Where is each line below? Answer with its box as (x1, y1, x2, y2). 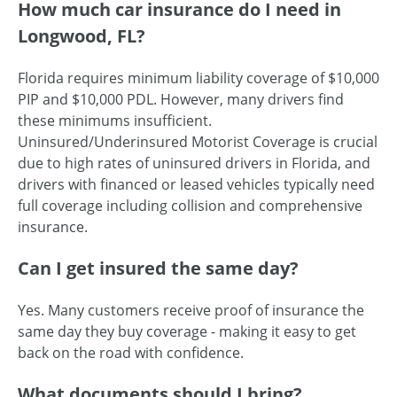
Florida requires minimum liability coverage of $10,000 (18, 68, 379, 89)
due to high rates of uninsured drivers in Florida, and (18, 153, 370, 174)
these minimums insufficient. (18, 111, 212, 131)
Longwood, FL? (18, 24, 145, 49)
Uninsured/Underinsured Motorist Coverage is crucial (18, 132, 378, 152)
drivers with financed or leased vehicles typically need (18, 175, 375, 195)
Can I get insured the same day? (18, 256, 299, 281)
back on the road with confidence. (18, 343, 244, 363)
